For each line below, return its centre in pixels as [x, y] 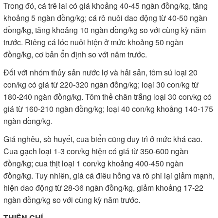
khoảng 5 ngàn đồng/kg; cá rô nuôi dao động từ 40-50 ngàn [105, 18]
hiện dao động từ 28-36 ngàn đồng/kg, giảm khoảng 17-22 [103, 188]
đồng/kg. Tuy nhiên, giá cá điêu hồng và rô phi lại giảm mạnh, [109, 175]
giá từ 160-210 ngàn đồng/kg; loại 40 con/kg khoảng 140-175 [108, 109]
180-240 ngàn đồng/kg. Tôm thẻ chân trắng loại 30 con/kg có [108, 97]
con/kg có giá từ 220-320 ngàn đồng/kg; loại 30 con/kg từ [101, 84]
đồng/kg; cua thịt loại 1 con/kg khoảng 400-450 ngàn [93, 163]
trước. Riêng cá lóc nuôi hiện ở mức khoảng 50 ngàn [93, 42]
